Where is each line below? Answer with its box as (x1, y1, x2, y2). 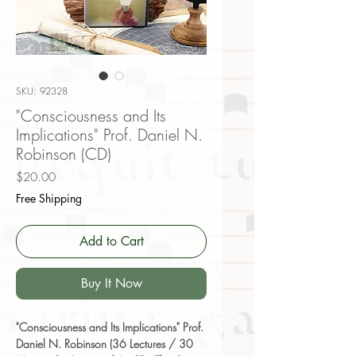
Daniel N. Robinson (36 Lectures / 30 (16, 336, 193, 352)
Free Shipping (16, 191, 82, 207)
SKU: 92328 (16, 84, 68, 99)
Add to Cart (79, 233, 144, 250)
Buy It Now (80, 275, 142, 292)
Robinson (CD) (16, 143, 111, 165)
